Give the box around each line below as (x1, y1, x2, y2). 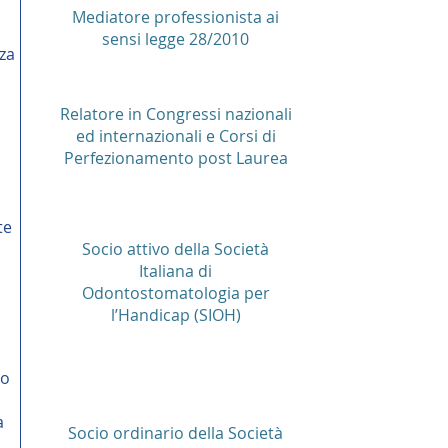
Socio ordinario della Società (68, 422, 283, 444)
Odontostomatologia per (81, 282, 270, 304)
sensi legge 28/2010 (102, 28, 249, 50)
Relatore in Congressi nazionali (59, 103, 292, 125)
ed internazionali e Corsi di (75, 125, 276, 147)
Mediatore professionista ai (72, 6, 279, 28)
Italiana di (139, 260, 212, 282)
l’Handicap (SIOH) (110, 304, 241, 326)
